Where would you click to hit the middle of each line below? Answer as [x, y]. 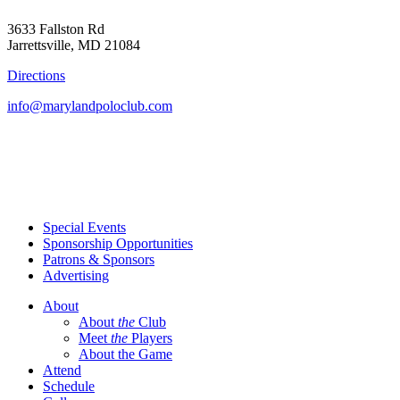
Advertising [76, 275]
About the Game [125, 354]
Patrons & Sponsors [99, 259]
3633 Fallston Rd [56, 29]
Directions [36, 75]
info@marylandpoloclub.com [90, 105]
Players [150, 337]
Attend [62, 370]
